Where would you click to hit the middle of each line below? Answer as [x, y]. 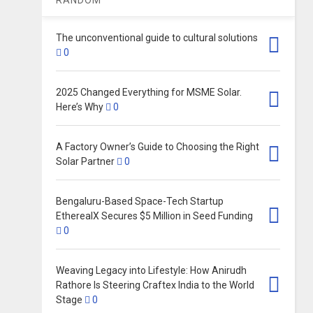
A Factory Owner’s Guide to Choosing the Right [158, 146]
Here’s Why [80, 107]
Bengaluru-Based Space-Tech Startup [140, 201]
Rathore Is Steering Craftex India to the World [155, 285]
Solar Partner [86, 161]
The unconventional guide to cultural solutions [157, 37]
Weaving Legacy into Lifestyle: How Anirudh [152, 270]
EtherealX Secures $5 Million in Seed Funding [155, 216]
